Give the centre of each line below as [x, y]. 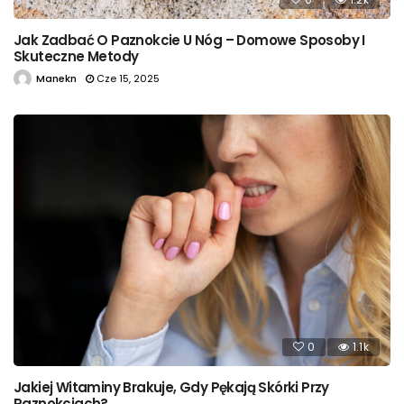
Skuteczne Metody [76, 56]
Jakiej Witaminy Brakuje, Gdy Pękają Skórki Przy [171, 387]
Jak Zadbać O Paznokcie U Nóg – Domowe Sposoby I [189, 40]
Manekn [56, 78]
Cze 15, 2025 [128, 78]
